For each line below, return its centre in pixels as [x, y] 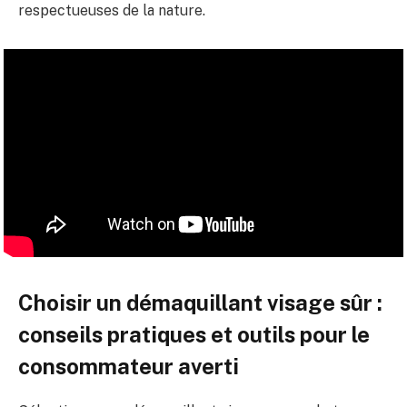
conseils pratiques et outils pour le [194, 335]
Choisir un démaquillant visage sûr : [200, 303]
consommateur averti [129, 367]
